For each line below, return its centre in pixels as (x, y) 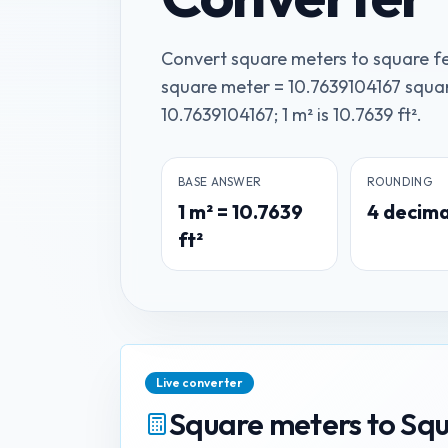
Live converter (199, 382)
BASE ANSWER (220, 181)
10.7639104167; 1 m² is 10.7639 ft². (291, 114)
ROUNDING (399, 181)
